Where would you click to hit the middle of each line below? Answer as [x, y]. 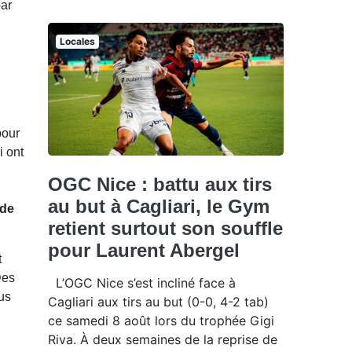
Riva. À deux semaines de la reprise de [163, 339]
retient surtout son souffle [165, 228]
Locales [77, 41]
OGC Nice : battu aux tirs [160, 184]
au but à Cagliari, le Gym [159, 206]
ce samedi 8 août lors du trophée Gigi [161, 320]
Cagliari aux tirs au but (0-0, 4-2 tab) [158, 301]
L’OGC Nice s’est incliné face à [142, 282]
